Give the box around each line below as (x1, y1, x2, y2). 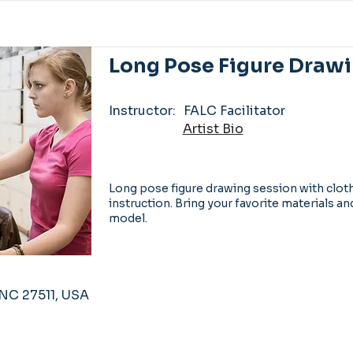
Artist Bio (182, 120, 243, 137)
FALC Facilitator (183, 102, 285, 119)
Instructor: (108, 102, 176, 119)
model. (108, 211, 147, 225)
